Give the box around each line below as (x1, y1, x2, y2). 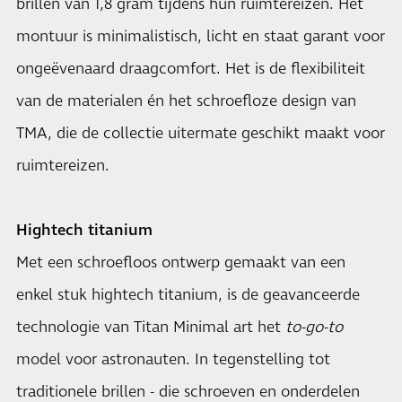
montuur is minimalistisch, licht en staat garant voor (16, 26, 385, 48)
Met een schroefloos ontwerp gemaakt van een (16, 252, 345, 274)
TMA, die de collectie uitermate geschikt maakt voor (16, 123, 385, 144)
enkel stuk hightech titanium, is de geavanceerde (16, 284, 360, 306)
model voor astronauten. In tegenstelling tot (16, 349, 330, 371)
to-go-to (285, 317, 343, 338)
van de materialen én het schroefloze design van (16, 91, 356, 112)
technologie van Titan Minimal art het (16, 317, 285, 338)
